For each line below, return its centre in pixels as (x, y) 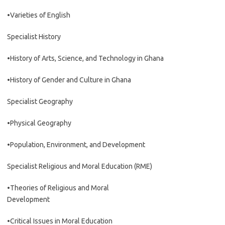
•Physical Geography (39, 123)
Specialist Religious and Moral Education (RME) (80, 166)
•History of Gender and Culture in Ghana (69, 80)
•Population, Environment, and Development (76, 145)
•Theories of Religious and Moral (58, 188)
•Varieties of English (39, 15)
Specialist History (34, 37)
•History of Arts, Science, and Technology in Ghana (85, 58)
